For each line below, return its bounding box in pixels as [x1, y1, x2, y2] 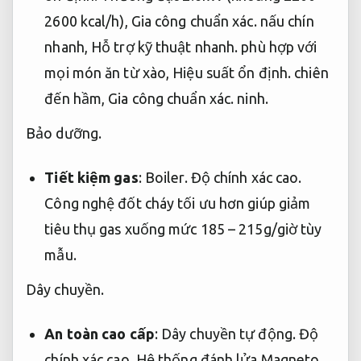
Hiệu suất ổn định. [172, 64, 292, 81]
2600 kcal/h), [44, 12, 131, 29]
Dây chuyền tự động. [161, 326, 296, 342]
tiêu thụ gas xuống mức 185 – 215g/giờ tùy [44, 220, 322, 237]
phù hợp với [238, 38, 317, 55]
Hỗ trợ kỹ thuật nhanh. [91, 38, 239, 55]
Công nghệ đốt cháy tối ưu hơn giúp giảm [44, 194, 311, 211]
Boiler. [144, 168, 188, 185]
